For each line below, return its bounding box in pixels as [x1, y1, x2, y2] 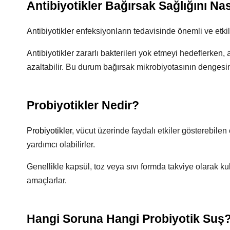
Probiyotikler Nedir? [27, 99, 139, 112]
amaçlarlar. [27, 176, 67, 185]
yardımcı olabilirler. [27, 140, 95, 149]
